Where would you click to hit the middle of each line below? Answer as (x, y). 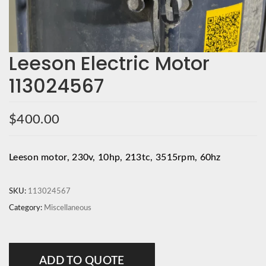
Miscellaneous (68, 208)
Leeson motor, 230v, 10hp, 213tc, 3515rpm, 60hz (115, 157)
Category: (26, 208)
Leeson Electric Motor (110, 63)
